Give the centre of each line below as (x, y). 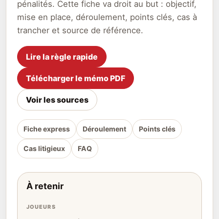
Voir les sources (57, 99)
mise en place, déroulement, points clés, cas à (107, 17)
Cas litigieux (44, 148)
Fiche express (47, 129)
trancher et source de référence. (80, 30)
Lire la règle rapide (62, 56)
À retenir (45, 186)
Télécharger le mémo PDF (76, 78)
